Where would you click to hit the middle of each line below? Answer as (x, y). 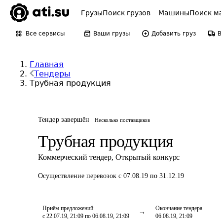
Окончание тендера (179, 208)
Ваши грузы (111, 34)
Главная (47, 64)
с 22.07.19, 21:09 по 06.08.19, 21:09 (86, 216)
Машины (174, 13)
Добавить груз (174, 34)
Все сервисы (45, 34)
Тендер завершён (64, 120)
